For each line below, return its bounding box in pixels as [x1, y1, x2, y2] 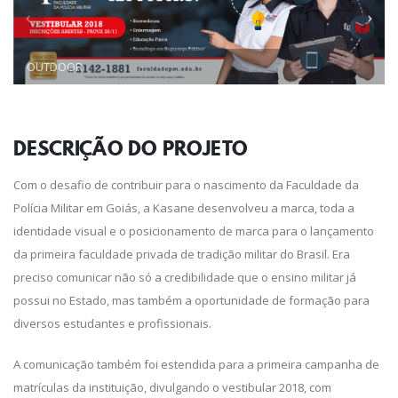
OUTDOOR [27, 59, 83, 76]
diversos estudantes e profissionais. [13, 315, 211, 332]
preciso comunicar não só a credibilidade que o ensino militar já [13, 269, 356, 286]
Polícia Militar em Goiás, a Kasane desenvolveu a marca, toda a [13, 200, 354, 217]
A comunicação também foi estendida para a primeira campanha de [13, 356, 379, 373]
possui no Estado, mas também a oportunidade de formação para [13, 292, 370, 309]
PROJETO [162, 135, 248, 163]
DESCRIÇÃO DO [13, 135, 163, 163]
